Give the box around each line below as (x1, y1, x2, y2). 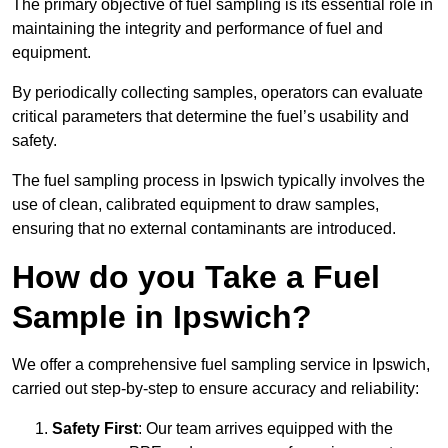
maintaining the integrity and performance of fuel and (12, 20, 383, 38)
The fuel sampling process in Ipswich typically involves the (12, 172, 425, 190)
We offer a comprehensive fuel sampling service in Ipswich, (12, 356, 430, 374)
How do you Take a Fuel (12, 259, 380, 296)
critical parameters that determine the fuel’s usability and (12, 108, 409, 126)
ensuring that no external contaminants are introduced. (12, 220, 396, 238)
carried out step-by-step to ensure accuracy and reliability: (12, 380, 419, 398)
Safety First (52, 420, 138, 438)
